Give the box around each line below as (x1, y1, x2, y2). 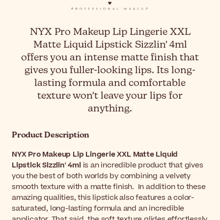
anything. (88, 104, 132, 114)
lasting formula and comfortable (34, 78, 186, 89)
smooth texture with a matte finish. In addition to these (12, 182, 206, 192)
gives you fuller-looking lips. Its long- (25, 65, 195, 76)
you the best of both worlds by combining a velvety (12, 171, 191, 182)
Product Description (12, 132, 90, 140)
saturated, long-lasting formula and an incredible (12, 203, 185, 214)
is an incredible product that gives (81, 160, 203, 171)
